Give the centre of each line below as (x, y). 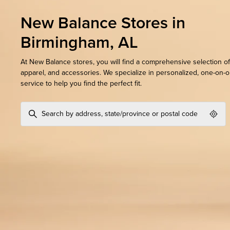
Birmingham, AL (79, 43)
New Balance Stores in (103, 23)
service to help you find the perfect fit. (81, 83)
